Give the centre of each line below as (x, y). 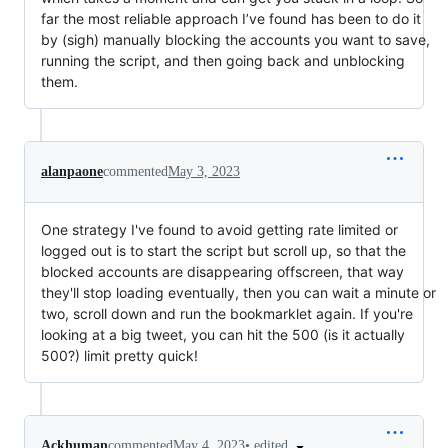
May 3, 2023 (204, 171)
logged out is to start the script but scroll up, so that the (223, 250)
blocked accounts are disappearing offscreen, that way (222, 271)
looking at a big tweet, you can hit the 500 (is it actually (223, 334)
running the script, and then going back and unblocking (223, 60)
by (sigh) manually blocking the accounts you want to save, (235, 39)
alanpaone (72, 171)
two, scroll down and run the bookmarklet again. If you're (227, 313)
